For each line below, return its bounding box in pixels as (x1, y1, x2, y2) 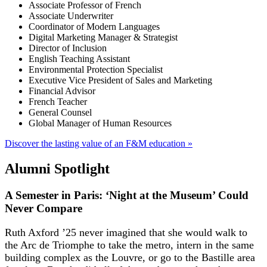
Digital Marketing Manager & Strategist (29, 32, 178, 42)
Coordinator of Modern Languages (29, 21, 160, 32)
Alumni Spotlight (5, 160, 110, 176)
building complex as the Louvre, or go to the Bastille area (5, 251, 255, 263)
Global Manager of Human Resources (29, 117, 172, 128)
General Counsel (29, 107, 92, 117)
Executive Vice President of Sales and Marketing (29, 74, 215, 85)
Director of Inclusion (29, 42, 107, 53)
